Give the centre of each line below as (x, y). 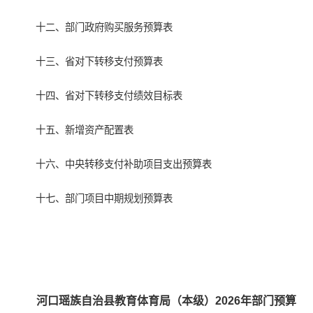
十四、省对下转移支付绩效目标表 (109, 96)
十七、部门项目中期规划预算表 (104, 199)
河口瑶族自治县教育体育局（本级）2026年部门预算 (167, 301)
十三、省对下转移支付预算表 (100, 62)
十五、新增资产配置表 (85, 130)
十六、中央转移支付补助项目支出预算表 (124, 165)
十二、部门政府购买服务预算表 (104, 28)
